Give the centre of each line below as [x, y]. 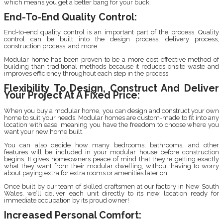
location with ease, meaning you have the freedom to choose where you [111, 124]
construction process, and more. [51, 46]
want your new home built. [44, 131]
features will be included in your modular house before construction [111, 152]
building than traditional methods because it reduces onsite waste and [111, 67]
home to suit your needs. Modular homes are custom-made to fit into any [111, 117]
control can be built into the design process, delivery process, [111, 39]
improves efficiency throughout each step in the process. [87, 74]
